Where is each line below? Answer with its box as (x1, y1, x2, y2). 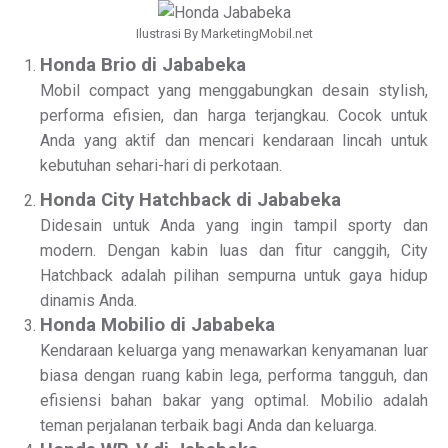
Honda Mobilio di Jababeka (40, 314, 275, 336)
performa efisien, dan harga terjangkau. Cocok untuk (40, 106, 428, 125)
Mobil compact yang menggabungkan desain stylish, (40, 81, 428, 100)
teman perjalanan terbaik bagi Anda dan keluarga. (40, 416, 377, 435)
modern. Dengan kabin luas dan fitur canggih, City (40, 241, 428, 260)
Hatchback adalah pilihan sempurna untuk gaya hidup (40, 266, 428, 285)
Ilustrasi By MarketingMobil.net (135, 26, 313, 41)
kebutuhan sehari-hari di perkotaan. (40, 156, 282, 175)
